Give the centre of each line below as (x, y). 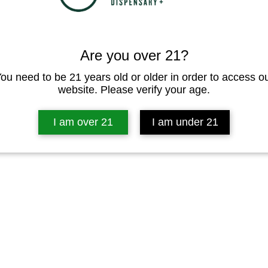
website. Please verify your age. (134, 89)
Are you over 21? (134, 55)
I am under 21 (185, 122)
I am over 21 (83, 122)
